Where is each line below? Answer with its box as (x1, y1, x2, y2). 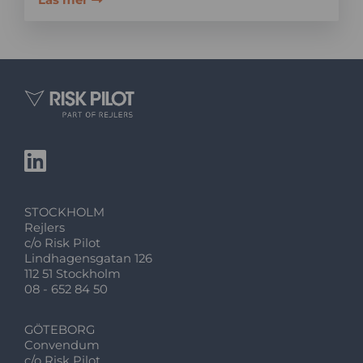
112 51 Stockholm (24, 267, 122, 282)
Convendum (24, 338, 100, 353)
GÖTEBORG (24, 322, 96, 338)
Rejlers (24, 220, 66, 236)
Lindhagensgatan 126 (24, 251, 153, 267)
